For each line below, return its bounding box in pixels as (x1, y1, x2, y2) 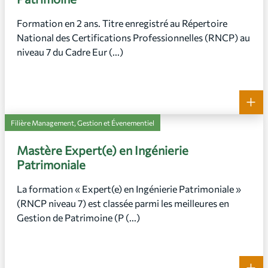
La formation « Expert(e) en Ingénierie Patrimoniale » (17, 183, 241, 194)
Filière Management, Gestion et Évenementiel (11, 118, 154, 127)
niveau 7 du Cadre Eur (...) (17, 46, 123, 57)
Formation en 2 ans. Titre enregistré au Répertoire (17, 17, 227, 29)
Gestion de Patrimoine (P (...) (17, 212, 140, 223)
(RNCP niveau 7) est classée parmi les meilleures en (17, 197, 229, 209)
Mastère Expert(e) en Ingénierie (17, 143, 188, 157)
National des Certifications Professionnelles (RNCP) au (17, 32, 250, 43)
